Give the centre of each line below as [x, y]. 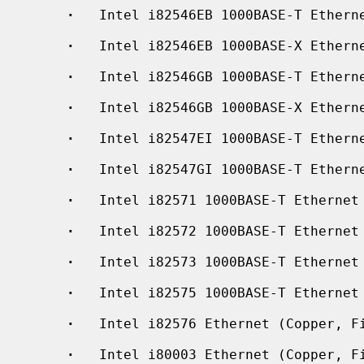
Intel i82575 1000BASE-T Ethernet [217, 292]
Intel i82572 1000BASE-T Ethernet [217, 231]
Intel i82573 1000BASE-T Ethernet [217, 262]
